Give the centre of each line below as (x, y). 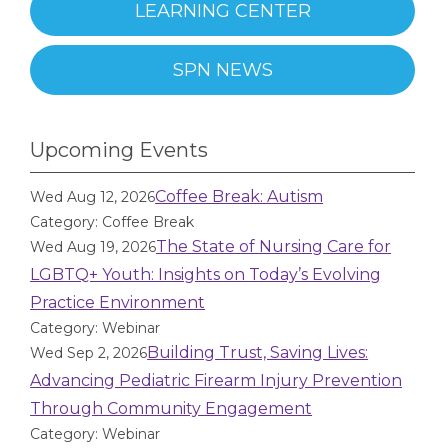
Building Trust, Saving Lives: (258, 352)
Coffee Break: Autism (239, 196)
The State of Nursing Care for (274, 246)
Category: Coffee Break (112, 222)
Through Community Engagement (171, 408)
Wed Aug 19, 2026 (93, 247)
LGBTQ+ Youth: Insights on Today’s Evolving (206, 274)
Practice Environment (118, 302)
